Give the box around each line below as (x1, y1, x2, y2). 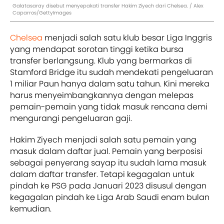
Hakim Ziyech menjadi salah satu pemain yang (10, 133, 196, 145)
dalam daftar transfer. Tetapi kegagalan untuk (10, 168, 194, 180)
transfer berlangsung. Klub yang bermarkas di (10, 54, 192, 66)
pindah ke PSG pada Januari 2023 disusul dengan (10, 179, 206, 191)
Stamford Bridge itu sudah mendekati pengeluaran (10, 66, 213, 78)
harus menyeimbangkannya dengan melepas (10, 89, 193, 101)
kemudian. (10, 202, 51, 214)
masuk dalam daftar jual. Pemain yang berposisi (10, 145, 202, 157)
